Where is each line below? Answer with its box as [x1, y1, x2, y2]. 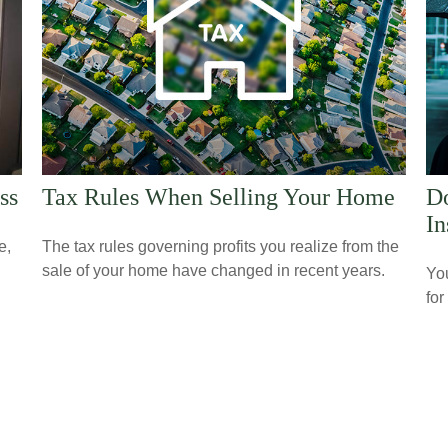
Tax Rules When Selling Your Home [42, 183, 396, 210]
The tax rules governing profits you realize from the [42, 237, 400, 255]
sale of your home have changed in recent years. [42, 261, 386, 279]
